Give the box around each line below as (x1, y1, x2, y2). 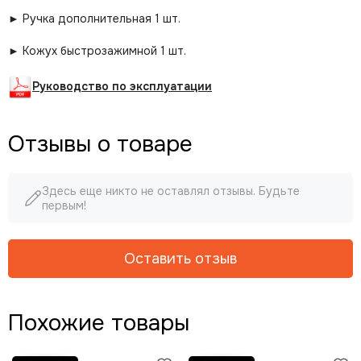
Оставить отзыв (124, 250, 237, 268)
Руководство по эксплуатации (32, 78, 212, 93)
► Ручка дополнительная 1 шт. (8, 11, 180, 26)
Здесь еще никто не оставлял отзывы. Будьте (42, 184, 300, 198)
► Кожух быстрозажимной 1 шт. (8, 44, 186, 58)
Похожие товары (8, 309, 189, 338)
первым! (42, 198, 86, 213)
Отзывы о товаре (8, 130, 193, 159)
